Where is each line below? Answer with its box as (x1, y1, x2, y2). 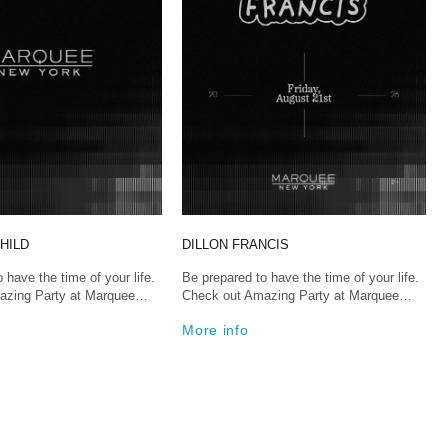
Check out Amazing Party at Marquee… (182, 288, 413, 304)
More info (182, 322, 249, 339)
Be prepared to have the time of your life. (182, 270, 420, 286)
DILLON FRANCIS (182, 237, 290, 253)
